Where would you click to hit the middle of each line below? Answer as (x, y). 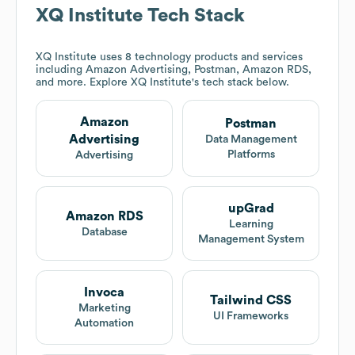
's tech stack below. (240, 83)
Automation (104, 324)
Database (104, 232)
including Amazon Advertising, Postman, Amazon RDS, (174, 70)
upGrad (251, 209)
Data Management (251, 139)
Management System (251, 240)
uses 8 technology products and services (200, 57)
